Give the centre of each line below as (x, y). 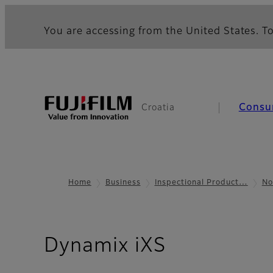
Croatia (158, 108)
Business (123, 183)
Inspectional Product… (201, 183)
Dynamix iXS (105, 246)
